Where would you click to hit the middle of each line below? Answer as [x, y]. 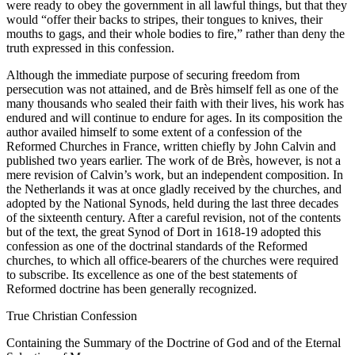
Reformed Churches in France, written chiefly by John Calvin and [171, 146]
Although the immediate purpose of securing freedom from [153, 74]
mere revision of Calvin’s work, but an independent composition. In [175, 174]
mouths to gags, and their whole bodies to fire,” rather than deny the [176, 33]
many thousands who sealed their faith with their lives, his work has [175, 103]
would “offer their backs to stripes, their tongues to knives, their [164, 19]
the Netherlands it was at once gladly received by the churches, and [174, 189]
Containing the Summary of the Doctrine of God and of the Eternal [174, 342]
